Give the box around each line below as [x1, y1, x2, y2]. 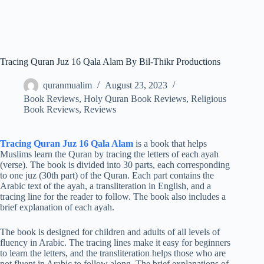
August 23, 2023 [105, 80, 167, 91]
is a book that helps [133, 138, 207, 149]
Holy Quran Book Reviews [84, 94, 186, 104]
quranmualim [43, 80, 92, 91]
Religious [191, 94, 226, 104]
